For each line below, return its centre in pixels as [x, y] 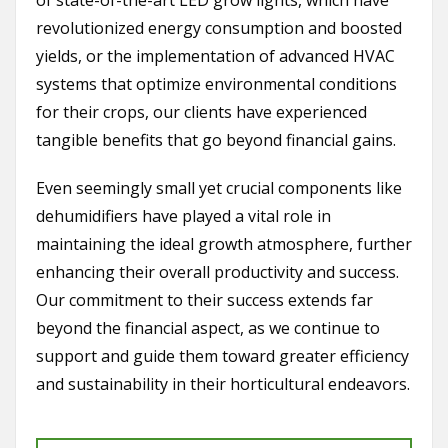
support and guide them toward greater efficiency [222, 356]
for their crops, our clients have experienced [201, 112]
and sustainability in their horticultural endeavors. [223, 384]
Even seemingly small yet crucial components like [219, 188]
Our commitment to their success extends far [204, 300]
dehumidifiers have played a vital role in [183, 216]
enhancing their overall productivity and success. [217, 272]
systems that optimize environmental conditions [216, 84]
